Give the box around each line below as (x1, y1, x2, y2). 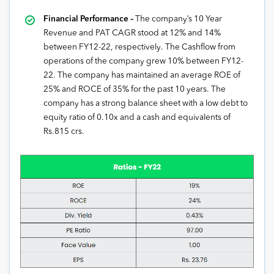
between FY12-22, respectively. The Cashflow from (43, 43, 235, 51)
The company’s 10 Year (135, 15, 222, 23)
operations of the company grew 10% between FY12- (43, 57, 243, 65)
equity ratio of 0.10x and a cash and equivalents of (43, 113, 231, 122)
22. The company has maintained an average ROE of (43, 71, 240, 80)
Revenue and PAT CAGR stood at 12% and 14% (43, 29, 221, 37)
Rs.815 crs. (43, 127, 84, 136)
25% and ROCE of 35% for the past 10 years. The (43, 85, 226, 94)
